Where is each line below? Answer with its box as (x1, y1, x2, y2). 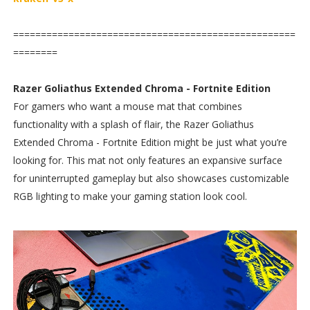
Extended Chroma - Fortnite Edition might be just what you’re (12, 136, 287, 149)
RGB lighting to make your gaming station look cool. (12, 190, 247, 203)
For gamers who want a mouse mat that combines (12, 100, 242, 113)
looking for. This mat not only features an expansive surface (12, 154, 282, 167)
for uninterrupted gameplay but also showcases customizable (12, 172, 289, 185)
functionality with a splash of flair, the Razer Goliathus (12, 118, 254, 131)
